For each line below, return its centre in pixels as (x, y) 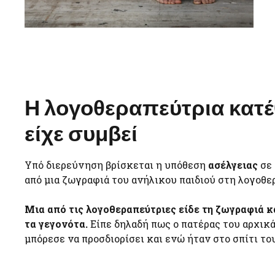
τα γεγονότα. (56, 223)
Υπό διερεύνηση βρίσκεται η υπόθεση (115, 165)
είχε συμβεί (81, 132)
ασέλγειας (232, 165)
